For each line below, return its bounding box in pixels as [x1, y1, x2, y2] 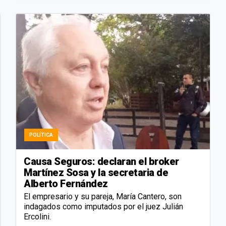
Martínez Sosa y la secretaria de [24, 166, 168, 179]
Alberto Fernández [24, 177, 108, 190]
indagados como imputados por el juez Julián [24, 201, 183, 211]
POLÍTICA [29, 132, 53, 138]
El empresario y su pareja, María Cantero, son [24, 191, 182, 201]
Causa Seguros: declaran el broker [24, 155, 179, 167]
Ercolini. [24, 211, 53, 221]
